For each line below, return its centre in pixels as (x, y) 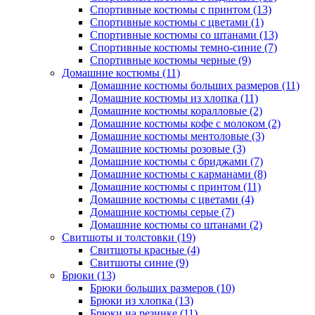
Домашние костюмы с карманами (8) (178, 174)
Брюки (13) (89, 275)
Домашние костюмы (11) (121, 73)
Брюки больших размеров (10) (162, 288)
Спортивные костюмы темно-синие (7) (184, 47)
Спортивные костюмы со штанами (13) (184, 35)
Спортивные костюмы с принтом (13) (181, 9)
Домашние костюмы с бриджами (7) (176, 161)
